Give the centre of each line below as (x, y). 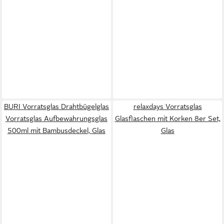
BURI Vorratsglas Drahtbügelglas (56, 106)
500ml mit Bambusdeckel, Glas (56, 130)
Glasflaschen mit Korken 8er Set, (167, 118)
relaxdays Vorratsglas (167, 106)
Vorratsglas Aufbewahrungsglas (56, 118)
